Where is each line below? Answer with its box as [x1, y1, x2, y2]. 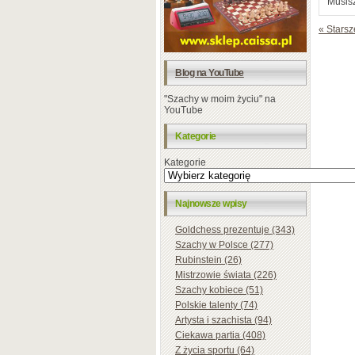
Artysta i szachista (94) [175, 314, 272, 326]
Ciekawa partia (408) [175, 329, 265, 341]
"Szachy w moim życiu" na [164, 93, 276, 105]
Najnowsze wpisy [175, 197, 247, 209]
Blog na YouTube [175, 67, 244, 78]
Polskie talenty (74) [175, 299, 258, 311]
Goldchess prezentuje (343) [175, 223, 295, 235]
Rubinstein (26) [175, 254, 242, 265]
